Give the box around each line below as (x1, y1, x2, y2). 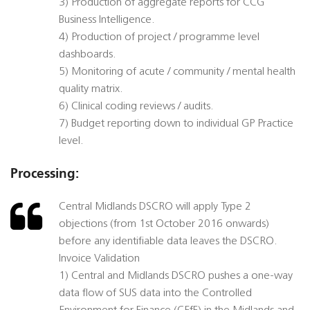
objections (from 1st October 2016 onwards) (59, 219, 269, 230)
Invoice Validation (59, 253, 140, 265)
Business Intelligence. (59, 15, 155, 26)
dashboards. (59, 49, 116, 61)
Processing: (10, 165, 79, 182)
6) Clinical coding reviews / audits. (59, 101, 214, 113)
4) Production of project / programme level (59, 32, 259, 44)
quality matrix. (59, 84, 123, 95)
